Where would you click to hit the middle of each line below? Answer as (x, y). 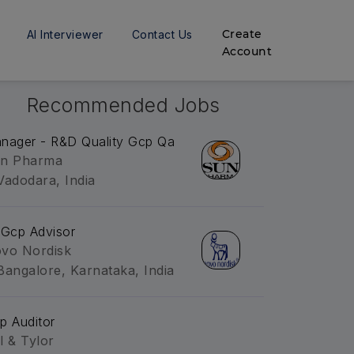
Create (242, 34)
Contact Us (162, 34)
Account (247, 51)
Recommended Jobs (123, 105)
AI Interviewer (65, 34)
